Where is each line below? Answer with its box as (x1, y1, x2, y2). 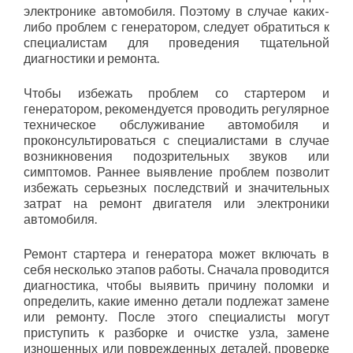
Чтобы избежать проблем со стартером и (24, 85, 329, 100)
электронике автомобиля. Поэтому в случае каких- (24, 3, 329, 18)
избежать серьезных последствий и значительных (24, 180, 329, 195)
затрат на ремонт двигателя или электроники (24, 195, 329, 210)
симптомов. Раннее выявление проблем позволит (24, 164, 329, 179)
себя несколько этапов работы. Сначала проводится (24, 262, 329, 277)
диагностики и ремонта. (24, 50, 159, 65)
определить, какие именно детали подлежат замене (24, 293, 329, 308)
